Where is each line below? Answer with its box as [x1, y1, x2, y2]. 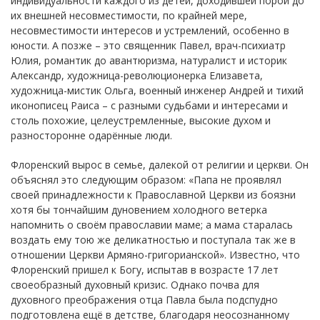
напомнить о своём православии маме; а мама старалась [11, 217, 293, 231]
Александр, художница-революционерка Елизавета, [11, 68, 263, 82]
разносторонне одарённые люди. [11, 128, 172, 142]
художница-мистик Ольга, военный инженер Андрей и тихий [11, 83, 304, 97]
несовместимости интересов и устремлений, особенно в [11, 23, 289, 37]
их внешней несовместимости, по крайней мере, [11, 8, 247, 22]
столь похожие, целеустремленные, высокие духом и [11, 113, 271, 127]
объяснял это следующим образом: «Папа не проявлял [11, 172, 281, 186]
